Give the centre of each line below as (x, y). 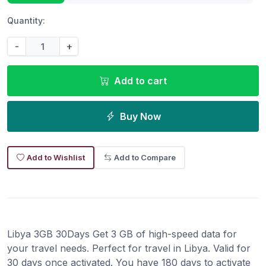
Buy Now (140, 117)
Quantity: (26, 21)
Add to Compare (145, 158)
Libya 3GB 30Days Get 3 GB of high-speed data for (122, 234)
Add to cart (140, 81)
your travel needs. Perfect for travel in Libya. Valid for (129, 248)
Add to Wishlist (56, 158)
